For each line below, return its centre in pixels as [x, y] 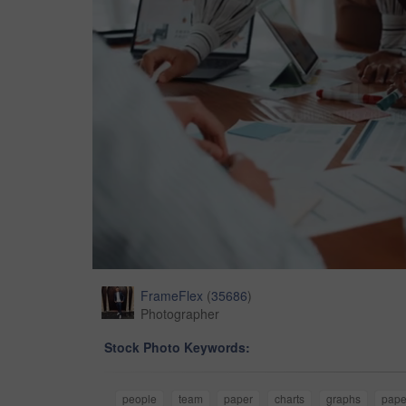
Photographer [180, 314]
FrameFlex [172, 296]
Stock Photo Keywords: [177, 348]
